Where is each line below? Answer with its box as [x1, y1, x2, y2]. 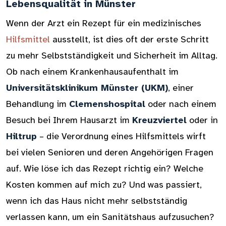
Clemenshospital [69, 98, 145, 109]
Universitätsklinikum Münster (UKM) [6, 82, 168, 93]
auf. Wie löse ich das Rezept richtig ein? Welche [6, 163, 203, 174]
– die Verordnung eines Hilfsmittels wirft [37, 131, 206, 142]
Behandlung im [6, 98, 69, 109]
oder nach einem [145, 98, 216, 109]
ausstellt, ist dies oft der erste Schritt [50, 34, 209, 45]
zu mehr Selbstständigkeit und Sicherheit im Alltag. [6, 50, 217, 61]
